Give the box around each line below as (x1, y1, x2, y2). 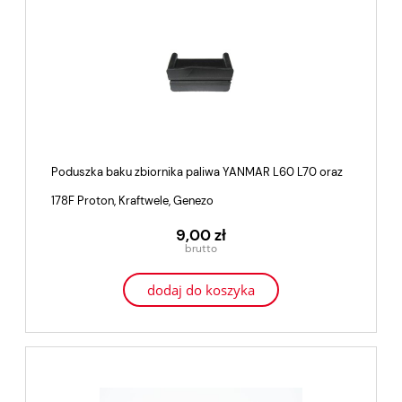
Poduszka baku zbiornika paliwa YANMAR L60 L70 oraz (51, 164, 343, 180)
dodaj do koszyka (147, 281, 255, 300)
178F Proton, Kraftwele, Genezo (51, 193, 214, 209)
